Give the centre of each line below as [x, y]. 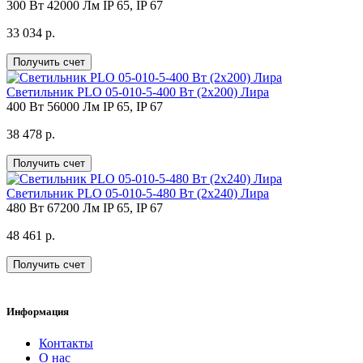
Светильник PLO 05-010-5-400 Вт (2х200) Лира [138, 92]
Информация [38, 311]
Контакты [66, 343]
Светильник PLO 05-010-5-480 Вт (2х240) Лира [138, 193]
